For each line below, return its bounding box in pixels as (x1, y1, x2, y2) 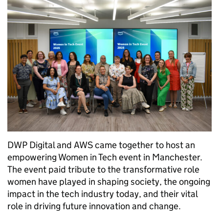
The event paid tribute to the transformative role (7, 163, 199, 175)
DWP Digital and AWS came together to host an (7, 139, 195, 151)
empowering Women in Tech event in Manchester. (7, 151, 202, 163)
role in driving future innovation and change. (7, 200, 183, 212)
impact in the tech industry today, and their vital (7, 188, 197, 199)
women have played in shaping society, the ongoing (7, 175, 210, 187)
